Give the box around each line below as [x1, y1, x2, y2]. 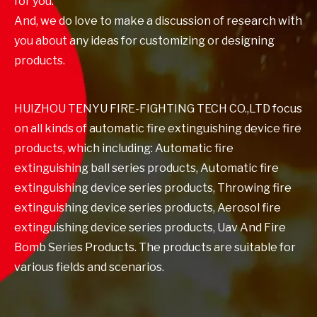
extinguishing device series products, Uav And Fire [14, 221, 286, 234]
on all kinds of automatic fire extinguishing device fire [14, 122, 301, 135]
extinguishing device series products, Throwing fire [14, 181, 292, 195]
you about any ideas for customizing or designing [14, 34, 275, 47]
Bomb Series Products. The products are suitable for [14, 241, 296, 254]
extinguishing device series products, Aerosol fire [14, 201, 281, 214]
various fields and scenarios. [14, 260, 164, 274]
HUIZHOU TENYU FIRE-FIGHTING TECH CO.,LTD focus [14, 102, 302, 115]
